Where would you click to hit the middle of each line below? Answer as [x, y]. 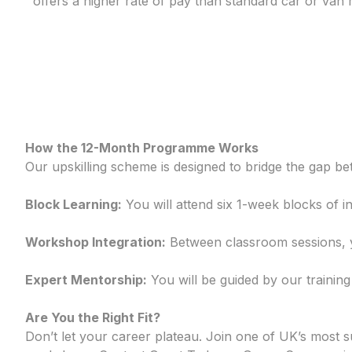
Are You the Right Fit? [93, 318]
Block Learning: [73, 205]
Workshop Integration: [95, 242]
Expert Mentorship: [86, 280]
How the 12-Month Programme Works [142, 148]
